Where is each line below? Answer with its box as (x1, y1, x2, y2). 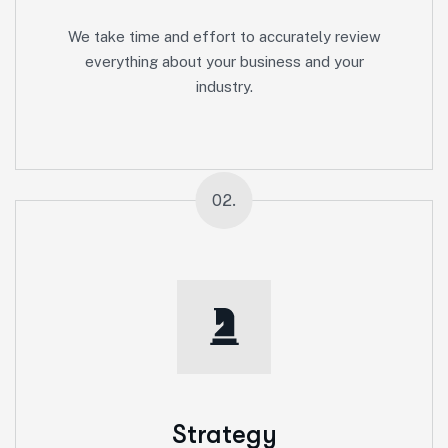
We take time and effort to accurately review (67, 27, 381, 45)
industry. (195, 77, 253, 95)
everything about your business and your (84, 52, 364, 70)
